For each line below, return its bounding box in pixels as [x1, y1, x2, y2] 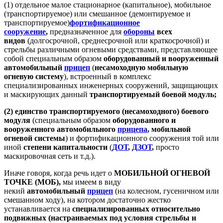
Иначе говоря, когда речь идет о [4, 168, 114, 177]
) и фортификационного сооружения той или [65, 133, 219, 142]
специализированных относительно [72, 204, 200, 213]
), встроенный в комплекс [64, 72, 151, 81]
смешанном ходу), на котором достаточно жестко [4, 195, 171, 204]
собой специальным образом [4, 54, 104, 63]
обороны [123, 27, 155, 36]
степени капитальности [23, 142, 110, 151]
